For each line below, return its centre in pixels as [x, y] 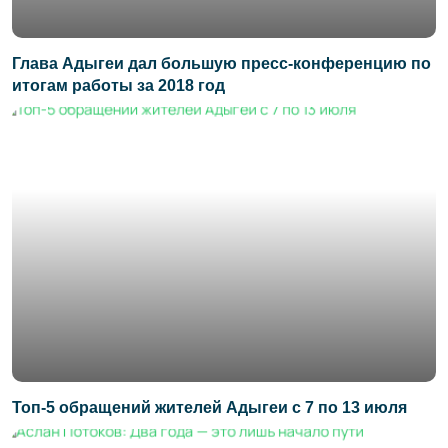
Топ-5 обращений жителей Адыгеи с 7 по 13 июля [209, 408]
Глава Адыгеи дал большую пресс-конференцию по [221, 63]
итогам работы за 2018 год [118, 85]
